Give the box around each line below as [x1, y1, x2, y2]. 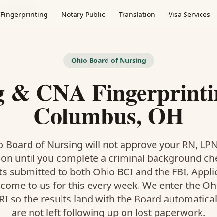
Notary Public [62, 10, 105, 19]
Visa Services [169, 10, 210, 19]
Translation [119, 10, 155, 19]
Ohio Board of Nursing [71, 56, 146, 65]
